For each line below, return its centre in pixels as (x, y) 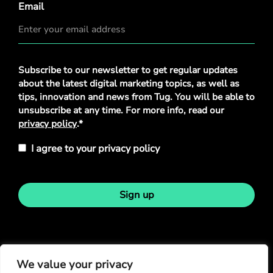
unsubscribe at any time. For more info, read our (121, 111)
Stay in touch (136, 251)
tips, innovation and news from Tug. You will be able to (136, 97)
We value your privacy (75, 264)
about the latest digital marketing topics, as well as (129, 84)
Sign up (136, 195)
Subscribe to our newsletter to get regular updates (128, 70)
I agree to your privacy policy (95, 149)
